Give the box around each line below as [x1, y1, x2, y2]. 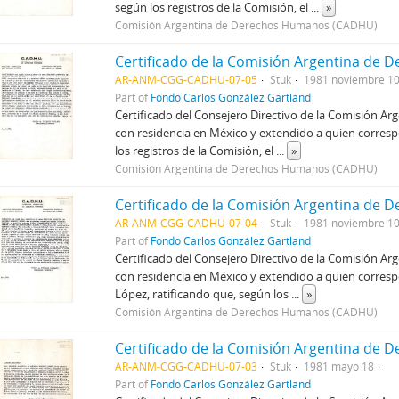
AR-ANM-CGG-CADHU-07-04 [115, 215, 258, 230]
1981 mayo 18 [304, 358, 375, 373]
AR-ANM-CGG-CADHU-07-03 [115, 358, 258, 373]
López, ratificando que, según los [115, 285, 292, 302]
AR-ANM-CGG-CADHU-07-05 [115, 71, 258, 86]
